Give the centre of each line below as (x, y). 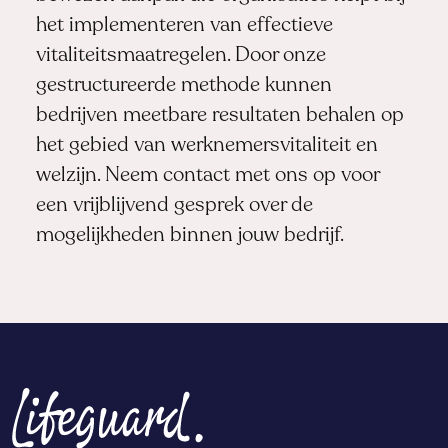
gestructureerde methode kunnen (183, 85)
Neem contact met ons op (220, 175)
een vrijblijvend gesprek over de (174, 205)
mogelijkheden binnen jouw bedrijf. (189, 235)
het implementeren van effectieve (184, 25)
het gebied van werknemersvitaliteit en (206, 145)
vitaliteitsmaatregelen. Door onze (180, 55)
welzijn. (70, 175)
